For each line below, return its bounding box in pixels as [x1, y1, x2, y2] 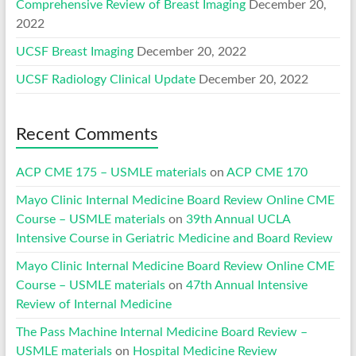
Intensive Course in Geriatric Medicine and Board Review [15, 231, 333, 245]
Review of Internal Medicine [15, 297, 172, 311]
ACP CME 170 [226, 165, 308, 179]
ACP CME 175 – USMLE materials [15, 165, 207, 179]
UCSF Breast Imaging [15, 44, 133, 58]
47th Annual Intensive [185, 278, 308, 292]
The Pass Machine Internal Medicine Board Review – [15, 325, 308, 339]
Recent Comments [15, 125, 158, 143]
